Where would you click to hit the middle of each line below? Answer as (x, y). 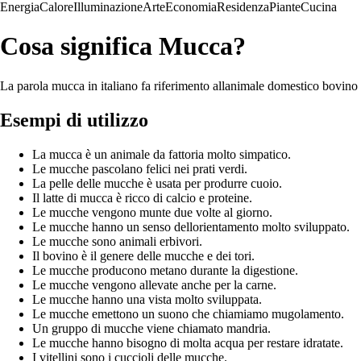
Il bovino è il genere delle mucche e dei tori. (143, 255)
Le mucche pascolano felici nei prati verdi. (140, 168)
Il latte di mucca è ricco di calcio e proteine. (142, 197)
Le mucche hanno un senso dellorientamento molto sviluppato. (191, 226)
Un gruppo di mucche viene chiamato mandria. (151, 328)
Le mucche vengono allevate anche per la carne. (154, 284)
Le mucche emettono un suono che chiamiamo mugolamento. (188, 313)
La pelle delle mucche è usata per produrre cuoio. (157, 183)
